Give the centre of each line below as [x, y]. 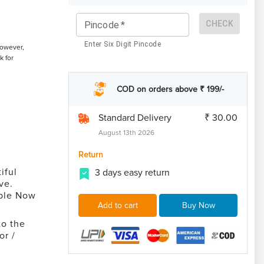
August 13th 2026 [126, 133]
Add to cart [118, 206]
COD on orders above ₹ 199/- [170, 90]
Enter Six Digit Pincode [123, 44]
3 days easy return [132, 173]
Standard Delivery [135, 118]
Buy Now [198, 206]
